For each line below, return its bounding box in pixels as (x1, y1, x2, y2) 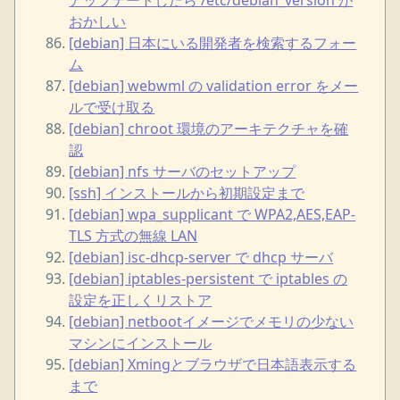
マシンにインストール (69, 332, 212, 353)
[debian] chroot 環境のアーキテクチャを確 (69, 118, 349, 138)
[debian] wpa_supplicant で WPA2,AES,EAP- (69, 204, 356, 224)
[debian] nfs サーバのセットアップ (69, 161, 296, 181)
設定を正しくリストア (69, 289, 212, 310)
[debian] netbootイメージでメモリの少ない (69, 311, 354, 331)
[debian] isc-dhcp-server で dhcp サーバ (69, 246, 334, 267)
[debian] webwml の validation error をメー (69, 75, 359, 96)
